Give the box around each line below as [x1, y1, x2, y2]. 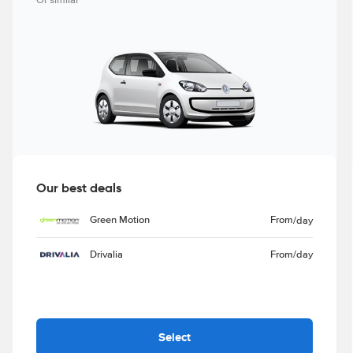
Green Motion [89, 214, 150, 227]
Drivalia [89, 247, 123, 261]
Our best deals [35, 179, 121, 196]
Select [158, 328, 191, 346]
